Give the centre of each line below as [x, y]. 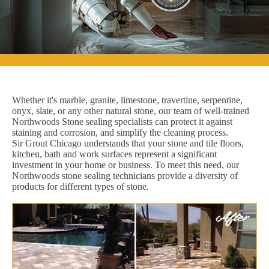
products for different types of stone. [80, 186]
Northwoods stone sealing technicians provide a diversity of [125, 175]
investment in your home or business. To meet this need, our [125, 165]
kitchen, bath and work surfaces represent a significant [114, 154]
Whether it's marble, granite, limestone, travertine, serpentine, [127, 100]
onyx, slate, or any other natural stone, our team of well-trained [131, 110]
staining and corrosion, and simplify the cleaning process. [120, 132]
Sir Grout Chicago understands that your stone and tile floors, [128, 143]
